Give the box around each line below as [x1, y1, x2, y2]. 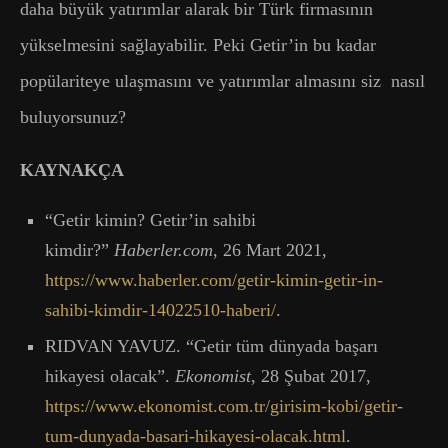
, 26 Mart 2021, [213, 239, 327, 260]
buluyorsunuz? [20, 106, 126, 127]
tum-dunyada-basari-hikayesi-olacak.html [45, 425, 346, 446]
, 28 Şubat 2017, [251, 365, 371, 386]
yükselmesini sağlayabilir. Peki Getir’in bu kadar [20, 34, 376, 55]
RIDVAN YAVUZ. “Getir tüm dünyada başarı [45, 335, 378, 356]
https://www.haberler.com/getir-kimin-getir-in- [45, 269, 383, 290]
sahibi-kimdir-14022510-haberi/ [45, 299, 276, 320]
